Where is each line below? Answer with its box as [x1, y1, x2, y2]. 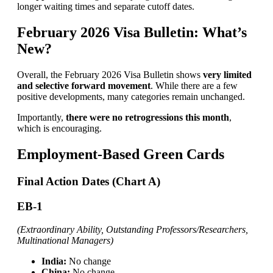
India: [41, 256, 66, 267]
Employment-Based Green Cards [16, 146, 224, 163]
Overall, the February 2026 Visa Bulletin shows [16, 69, 203, 80]
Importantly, [16, 112, 66, 123]
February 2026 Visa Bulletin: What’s [16, 24, 247, 41]
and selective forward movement [16, 80, 151, 91]
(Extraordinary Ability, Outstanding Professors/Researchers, [16, 224, 248, 235]
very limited [202, 69, 252, 80]
